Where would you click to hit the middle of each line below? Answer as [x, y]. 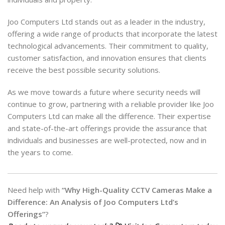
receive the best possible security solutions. [84, 70]
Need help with [35, 190]
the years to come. [40, 152]
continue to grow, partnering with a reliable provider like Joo [111, 104]
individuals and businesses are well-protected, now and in [107, 140]
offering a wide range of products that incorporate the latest [113, 33]
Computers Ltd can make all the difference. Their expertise [109, 116]
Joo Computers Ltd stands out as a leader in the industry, [106, 21]
